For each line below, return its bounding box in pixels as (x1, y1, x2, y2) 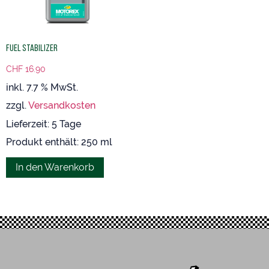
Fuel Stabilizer (6, 42, 58, 53)
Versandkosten (28, 100, 95, 112)
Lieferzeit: (6, 118, 52, 130)
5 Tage (52, 118, 81, 130)
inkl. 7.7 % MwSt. (6, 82, 78, 94)
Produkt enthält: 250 (6, 136, 100, 148)
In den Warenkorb (16, 161, 94, 173)
